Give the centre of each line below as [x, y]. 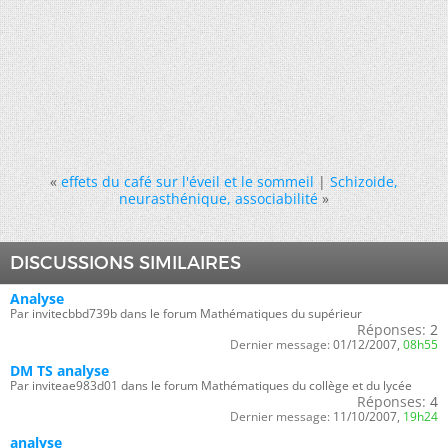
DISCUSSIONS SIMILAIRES [125, 263]
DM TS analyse [59, 370]
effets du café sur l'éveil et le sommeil [187, 181]
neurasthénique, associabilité [218, 198]
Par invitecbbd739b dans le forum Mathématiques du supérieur [186, 313]
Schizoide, [364, 181]
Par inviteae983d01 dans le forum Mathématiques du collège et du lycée [211, 385]
